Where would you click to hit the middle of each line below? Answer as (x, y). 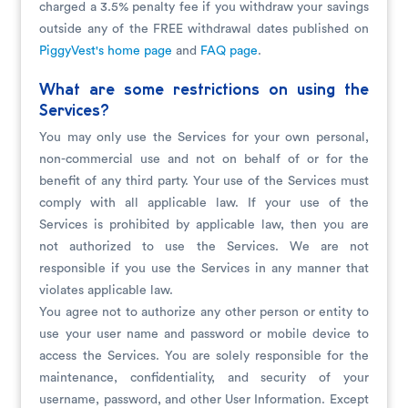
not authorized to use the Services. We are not (204, 247)
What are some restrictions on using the (204, 90)
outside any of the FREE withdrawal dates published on (204, 29)
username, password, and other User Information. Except (204, 400)
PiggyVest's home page (106, 51)
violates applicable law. (107, 291)
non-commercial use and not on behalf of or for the (204, 159)
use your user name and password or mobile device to (204, 334)
